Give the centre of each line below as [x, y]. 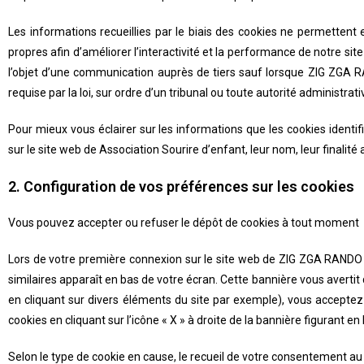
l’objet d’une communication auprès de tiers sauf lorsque [158, 72]
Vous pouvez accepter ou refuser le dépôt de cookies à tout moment [184, 223]
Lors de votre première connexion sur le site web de [144, 259]
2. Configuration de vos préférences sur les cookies [181, 186]
